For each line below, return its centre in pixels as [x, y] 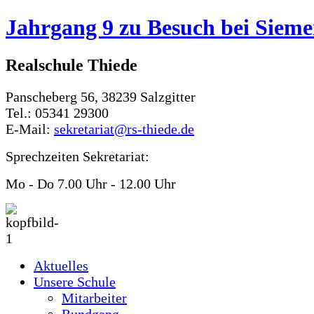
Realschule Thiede [71, 65]
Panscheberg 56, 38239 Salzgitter [101, 96]
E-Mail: [30, 129]
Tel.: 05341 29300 [57, 112]
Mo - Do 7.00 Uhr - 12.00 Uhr [91, 183]
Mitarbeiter [94, 298]
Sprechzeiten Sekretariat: [77, 156]
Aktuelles [61, 265]
